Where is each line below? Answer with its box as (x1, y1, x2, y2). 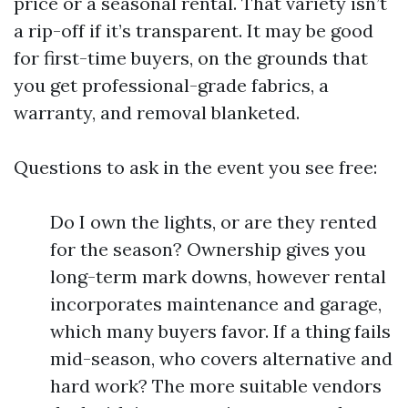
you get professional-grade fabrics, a (14, 74, 329, 97)
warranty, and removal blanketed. (14, 101, 300, 124)
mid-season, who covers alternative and (50, 347, 393, 370)
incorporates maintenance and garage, (50, 292, 382, 315)
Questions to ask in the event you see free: (14, 156, 377, 178)
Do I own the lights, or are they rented (50, 210, 377, 233)
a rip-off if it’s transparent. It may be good (14, 19, 373, 42)
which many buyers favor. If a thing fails (50, 320, 391, 342)
